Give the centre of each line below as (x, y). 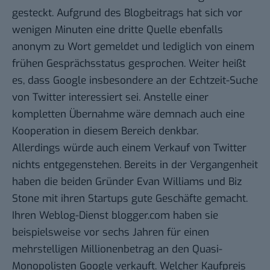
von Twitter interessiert (67, 98)
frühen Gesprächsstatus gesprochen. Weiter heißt (129, 64)
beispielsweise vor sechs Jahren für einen (111, 233)
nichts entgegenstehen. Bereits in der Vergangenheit (135, 165)
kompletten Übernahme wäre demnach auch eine (128, 115)
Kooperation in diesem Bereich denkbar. (105, 131)
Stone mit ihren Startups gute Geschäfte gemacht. (130, 199)
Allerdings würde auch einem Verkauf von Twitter (129, 148)
